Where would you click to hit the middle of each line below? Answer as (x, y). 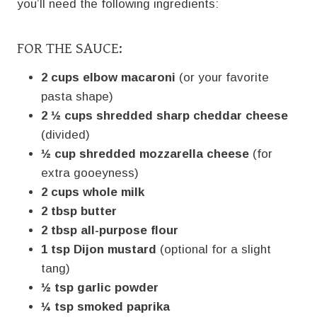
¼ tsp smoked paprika (105, 306)
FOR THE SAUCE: (70, 48)
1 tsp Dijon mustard (99, 249)
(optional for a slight (214, 249)
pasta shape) (77, 96)
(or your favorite (222, 77)
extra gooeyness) (90, 173)
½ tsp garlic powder (100, 287)
